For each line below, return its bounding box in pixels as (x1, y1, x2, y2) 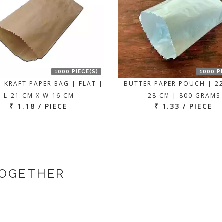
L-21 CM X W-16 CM (3, 91, 74, 100)
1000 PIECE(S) (54, 68, 98, 75)
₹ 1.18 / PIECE (9, 101, 68, 111)
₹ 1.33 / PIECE (154, 101, 213, 111)
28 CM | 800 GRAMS (148, 91, 221, 100)
